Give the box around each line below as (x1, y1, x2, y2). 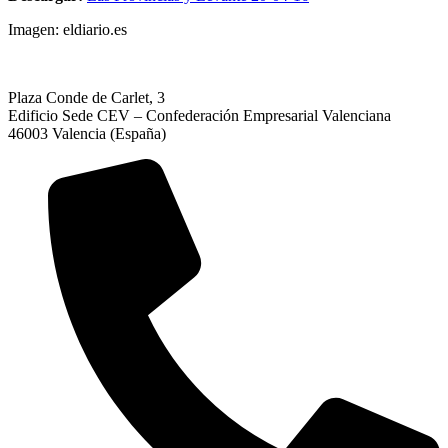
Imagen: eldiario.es (8, 20, 127, 38)
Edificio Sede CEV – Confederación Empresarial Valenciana (8, 106, 391, 124)
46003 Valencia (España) (8, 124, 166, 142)
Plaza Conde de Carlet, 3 (8, 88, 165, 106)
